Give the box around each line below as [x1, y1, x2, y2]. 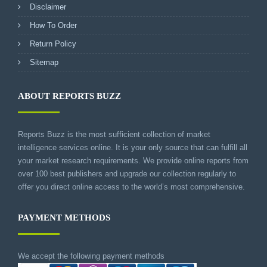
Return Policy [30, 39, 76, 48]
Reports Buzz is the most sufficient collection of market [18, 129, 210, 139]
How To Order [30, 20, 77, 30]
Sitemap [30, 57, 58, 67]
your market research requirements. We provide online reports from [18, 156, 249, 165]
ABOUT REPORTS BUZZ [18, 91, 121, 101]
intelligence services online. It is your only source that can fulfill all [18, 142, 247, 152]
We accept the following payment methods [18, 251, 164, 260]
